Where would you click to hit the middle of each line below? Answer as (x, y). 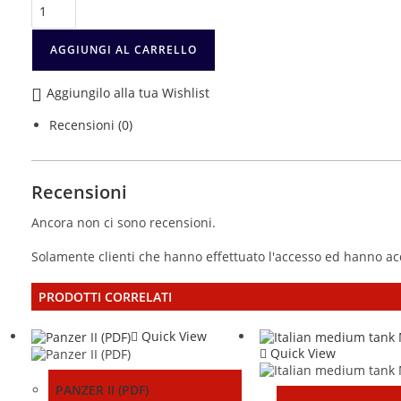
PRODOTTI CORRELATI (105, 296)
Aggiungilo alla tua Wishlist (128, 93)
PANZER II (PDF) (102, 390)
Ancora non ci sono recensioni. (124, 222)
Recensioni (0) (91, 124)
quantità (56, 128)
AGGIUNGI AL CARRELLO (124, 50)
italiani (51, 16)
